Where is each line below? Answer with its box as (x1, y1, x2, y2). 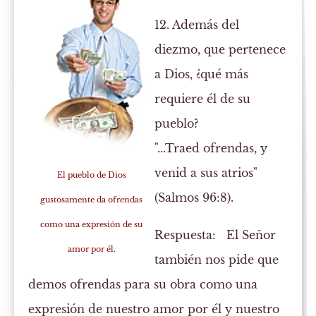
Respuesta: (154, 228, 217, 243)
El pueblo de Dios (56, 170, 126, 181)
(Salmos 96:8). (154, 190, 234, 205)
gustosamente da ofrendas (40, 195, 143, 205)
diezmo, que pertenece (154, 42, 286, 57)
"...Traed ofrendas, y (154, 141, 268, 156)
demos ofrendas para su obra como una (28, 277, 258, 292)
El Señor (216, 228, 276, 243)
